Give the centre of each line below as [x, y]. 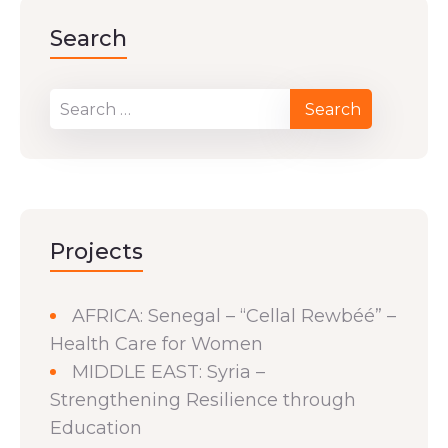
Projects [96, 251]
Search [88, 38]
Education [96, 428]
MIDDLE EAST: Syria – [168, 372]
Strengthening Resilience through [203, 400]
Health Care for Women [156, 344]
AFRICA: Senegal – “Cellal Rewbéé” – [234, 316]
